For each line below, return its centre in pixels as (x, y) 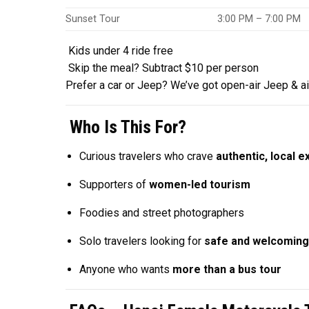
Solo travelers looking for (142, 241)
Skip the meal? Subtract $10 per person (162, 68)
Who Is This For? (126, 127)
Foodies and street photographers (162, 212)
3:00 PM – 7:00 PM (259, 19)
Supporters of (114, 184)
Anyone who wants (126, 269)
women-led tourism (200, 184)
